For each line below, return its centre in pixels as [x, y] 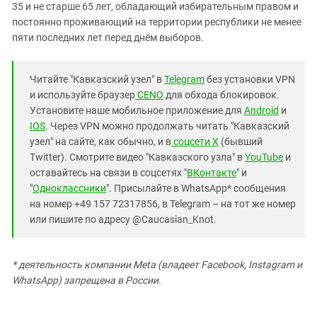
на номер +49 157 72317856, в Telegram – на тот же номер [163, 204]
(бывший [241, 142]
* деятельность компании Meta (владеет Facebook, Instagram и [157, 265]
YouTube [264, 157]
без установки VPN [250, 79]
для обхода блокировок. [221, 95]
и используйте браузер [82, 95]
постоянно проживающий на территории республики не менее [157, 22]
